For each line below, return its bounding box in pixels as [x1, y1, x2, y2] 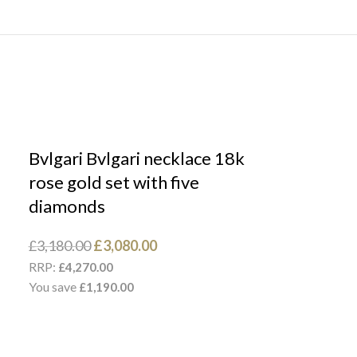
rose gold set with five [28, 171, 199, 193]
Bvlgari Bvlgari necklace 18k [28, 147, 245, 169]
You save [28, 279, 79, 294]
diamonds [28, 195, 105, 217]
